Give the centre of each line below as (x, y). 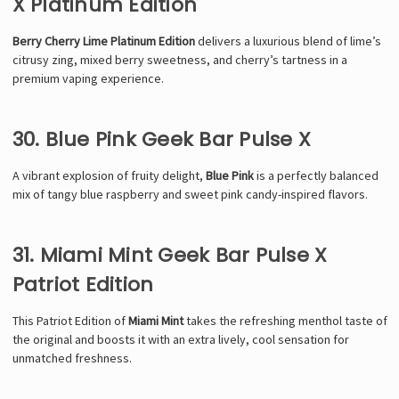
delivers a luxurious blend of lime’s (288, 41)
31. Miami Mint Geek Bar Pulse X (170, 255)
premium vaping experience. (88, 78)
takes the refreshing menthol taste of (285, 320)
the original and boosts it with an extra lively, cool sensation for (180, 339)
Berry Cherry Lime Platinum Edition (103, 41)
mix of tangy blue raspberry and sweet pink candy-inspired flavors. (190, 194)
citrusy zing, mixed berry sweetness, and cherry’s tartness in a (179, 59)
